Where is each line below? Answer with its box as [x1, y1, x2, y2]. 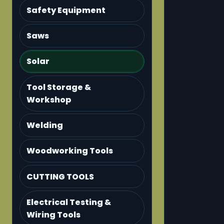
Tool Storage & [26, 81, 91, 93]
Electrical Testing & [26, 196, 111, 208]
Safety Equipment [26, 4, 106, 16]
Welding [26, 119, 63, 131]
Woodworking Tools [26, 145, 113, 157]
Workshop [26, 93, 72, 105]
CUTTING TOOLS [26, 170, 94, 182]
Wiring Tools [26, 208, 81, 220]
